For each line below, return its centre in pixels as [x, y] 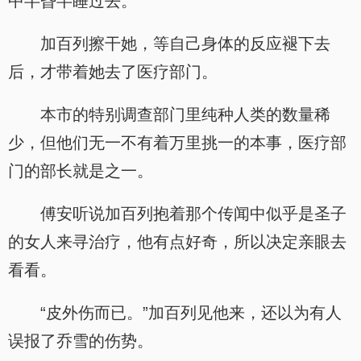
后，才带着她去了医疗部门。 [113, 72]
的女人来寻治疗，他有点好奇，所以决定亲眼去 [177, 242]
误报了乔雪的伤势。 [81, 341]
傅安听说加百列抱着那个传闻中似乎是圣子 [193, 214]
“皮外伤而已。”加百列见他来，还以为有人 [191, 313]
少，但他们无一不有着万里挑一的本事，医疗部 [177, 143]
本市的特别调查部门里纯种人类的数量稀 [185, 114]
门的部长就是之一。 [81, 171]
